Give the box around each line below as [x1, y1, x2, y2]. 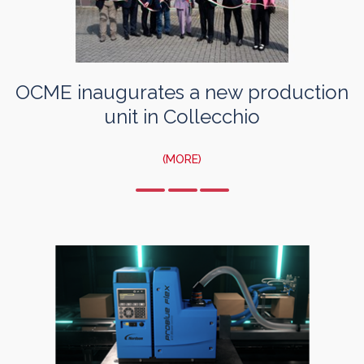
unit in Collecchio [104, 104, 260, 128]
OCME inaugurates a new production [15, 80, 349, 104]
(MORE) [162, 152, 201, 166]
